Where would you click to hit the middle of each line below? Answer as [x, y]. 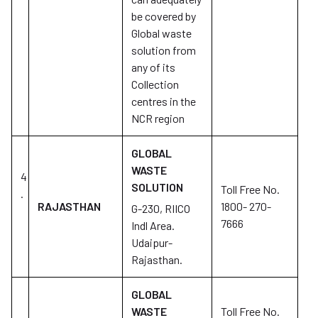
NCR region [158, 118]
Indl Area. [153, 225]
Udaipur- [152, 242]
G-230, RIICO [161, 208]
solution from [164, 50]
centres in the [164, 101]
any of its [153, 67]
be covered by [164, 16]
